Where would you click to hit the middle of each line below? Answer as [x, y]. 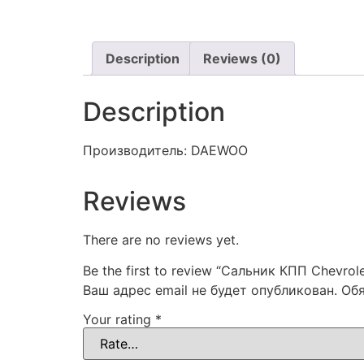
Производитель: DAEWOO [165, 150]
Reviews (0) [242, 59]
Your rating [119, 320]
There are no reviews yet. [161, 239]
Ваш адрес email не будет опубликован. [210, 290]
